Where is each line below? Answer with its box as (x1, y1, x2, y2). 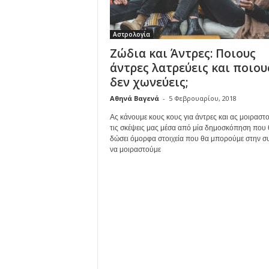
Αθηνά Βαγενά (109, 94, 159, 103)
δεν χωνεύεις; (109, 74, 189, 90)
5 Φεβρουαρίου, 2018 (168, 94, 237, 103)
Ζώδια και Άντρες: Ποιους (109, 46, 256, 61)
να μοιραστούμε (109, 145, 161, 154)
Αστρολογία (112, 30, 150, 38)
